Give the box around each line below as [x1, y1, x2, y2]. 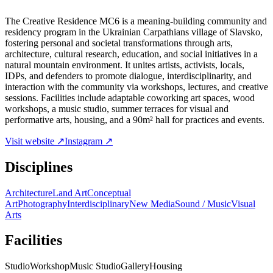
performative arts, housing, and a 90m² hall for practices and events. [5, 114, 264, 125]
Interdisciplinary [67, 198, 129, 209]
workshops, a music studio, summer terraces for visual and [5, 103, 229, 114]
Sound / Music [175, 198, 231, 209]
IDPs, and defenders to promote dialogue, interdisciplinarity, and [5, 70, 252, 81]
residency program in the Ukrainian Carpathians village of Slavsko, [5, 26, 263, 37]
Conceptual [87, 187, 131, 198]
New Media [129, 198, 175, 209]
